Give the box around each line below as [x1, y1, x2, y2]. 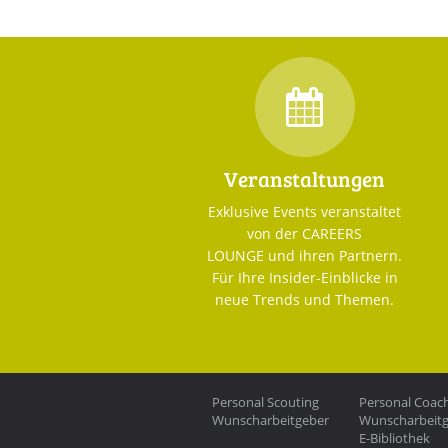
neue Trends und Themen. [215, 289, 394, 309]
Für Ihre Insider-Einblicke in [211, 267, 398, 287]
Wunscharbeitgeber [212, 410, 329, 429]
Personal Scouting [212, 392, 319, 411]
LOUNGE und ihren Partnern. [207, 245, 402, 265]
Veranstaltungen [224, 163, 385, 193]
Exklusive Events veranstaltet [208, 201, 401, 221]
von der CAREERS [247, 223, 362, 243]
